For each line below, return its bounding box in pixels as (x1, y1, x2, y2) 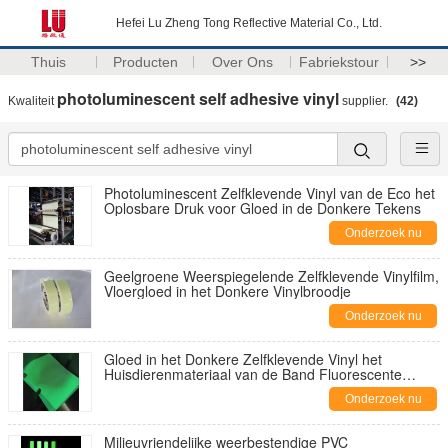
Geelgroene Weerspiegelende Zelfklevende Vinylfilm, (104, 266, 439, 286)
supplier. (339, 94, 391, 108)
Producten (112, 54, 178, 70)
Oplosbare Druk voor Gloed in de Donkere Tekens (104, 198, 421, 218)
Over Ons (211, 54, 273, 70)
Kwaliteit (8, 94, 57, 108)
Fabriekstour (299, 54, 380, 70)
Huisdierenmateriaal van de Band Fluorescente (104, 364, 402, 384)
